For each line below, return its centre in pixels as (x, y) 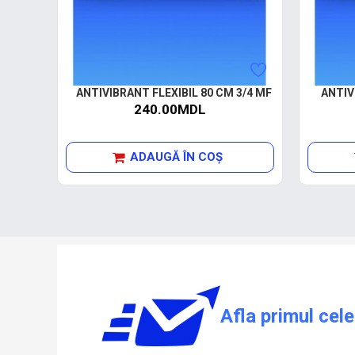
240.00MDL (170, 109)
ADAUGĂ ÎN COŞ (176, 157)
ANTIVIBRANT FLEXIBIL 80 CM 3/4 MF (174, 93)
